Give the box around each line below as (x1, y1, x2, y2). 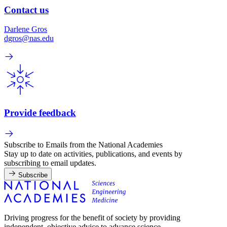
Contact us (4, 4, 49, 15)
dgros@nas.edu (4, 34, 54, 43)
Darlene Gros (4, 25, 47, 34)
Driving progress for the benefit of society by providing (4, 213, 180, 222)
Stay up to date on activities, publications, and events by (4, 149, 182, 158)
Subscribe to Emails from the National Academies (4, 140, 163, 149)
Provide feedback (4, 107, 76, 118)
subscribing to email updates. (4, 158, 96, 167)
